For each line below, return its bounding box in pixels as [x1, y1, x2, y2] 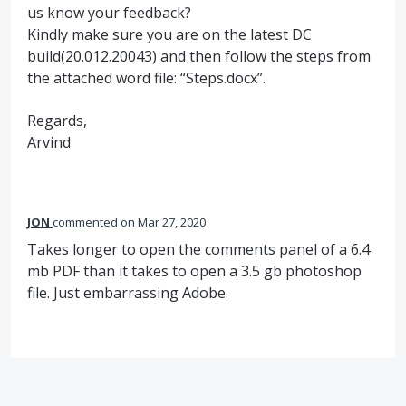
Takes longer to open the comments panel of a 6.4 [27, 238, 370, 259]
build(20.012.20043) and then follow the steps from [27, 46, 371, 67]
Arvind [27, 131, 71, 152]
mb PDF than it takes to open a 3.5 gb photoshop [27, 260, 362, 281]
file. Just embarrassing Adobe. [27, 282, 228, 303]
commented [53, 213, 121, 230]
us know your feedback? [27, 3, 191, 24]
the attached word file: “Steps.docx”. [27, 68, 266, 89]
